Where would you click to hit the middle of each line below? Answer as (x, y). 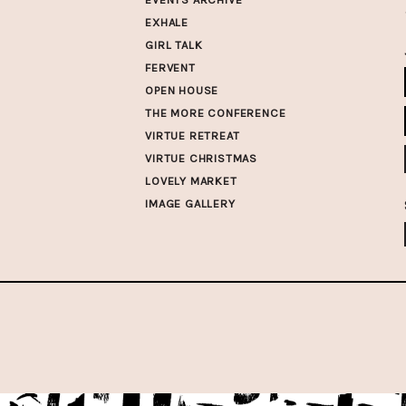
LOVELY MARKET (191, 180)
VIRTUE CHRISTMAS (201, 158)
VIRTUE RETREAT (193, 135)
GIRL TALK (174, 44)
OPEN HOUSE (182, 90)
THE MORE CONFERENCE (216, 112)
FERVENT (170, 67)
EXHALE (167, 22)
